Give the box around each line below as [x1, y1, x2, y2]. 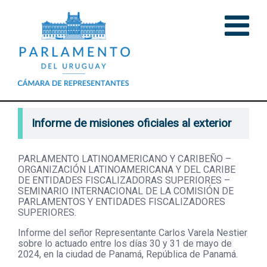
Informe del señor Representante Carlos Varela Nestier [18, 227, 247, 239]
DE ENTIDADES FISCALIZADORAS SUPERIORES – [18, 175, 230, 187]
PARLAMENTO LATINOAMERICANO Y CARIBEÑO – [18, 153, 231, 165]
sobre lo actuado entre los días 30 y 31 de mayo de [18, 238, 232, 250]
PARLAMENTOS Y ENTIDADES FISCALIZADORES [18, 196, 225, 208]
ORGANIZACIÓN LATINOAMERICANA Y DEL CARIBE [18, 164, 235, 176]
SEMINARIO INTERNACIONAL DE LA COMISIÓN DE [18, 185, 234, 197]
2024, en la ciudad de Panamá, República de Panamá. [18, 249, 238, 260]
